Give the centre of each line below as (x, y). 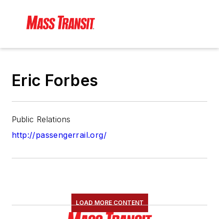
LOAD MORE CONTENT (109, 203)
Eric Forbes (55, 81)
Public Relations (41, 120)
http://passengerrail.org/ (59, 135)
